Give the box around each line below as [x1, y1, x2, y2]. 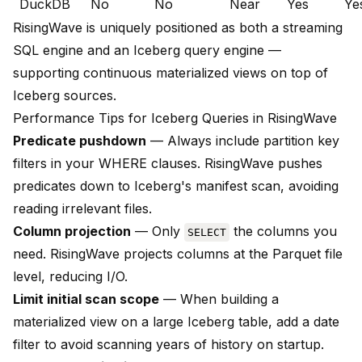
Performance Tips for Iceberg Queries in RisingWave [13, 110, 337, 127]
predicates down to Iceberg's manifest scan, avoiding [13, 178, 339, 195]
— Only [131, 223, 184, 240]
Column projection [13, 223, 131, 240]
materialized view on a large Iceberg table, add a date [13, 314, 339, 330]
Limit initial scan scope [13, 291, 159, 308]
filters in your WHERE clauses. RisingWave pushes [13, 155, 322, 172]
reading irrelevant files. [13, 200, 152, 217]
